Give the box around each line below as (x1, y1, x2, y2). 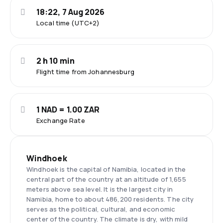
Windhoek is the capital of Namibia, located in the (26, 165, 186, 174)
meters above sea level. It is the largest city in (26, 185, 173, 194)
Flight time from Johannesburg (36, 67, 134, 76)
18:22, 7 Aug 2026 (36, 6, 105, 17)
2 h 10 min (36, 55, 75, 66)
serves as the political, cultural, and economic (26, 205, 176, 214)
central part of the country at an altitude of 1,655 (26, 175, 186, 184)
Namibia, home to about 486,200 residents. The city (26, 195, 194, 204)
